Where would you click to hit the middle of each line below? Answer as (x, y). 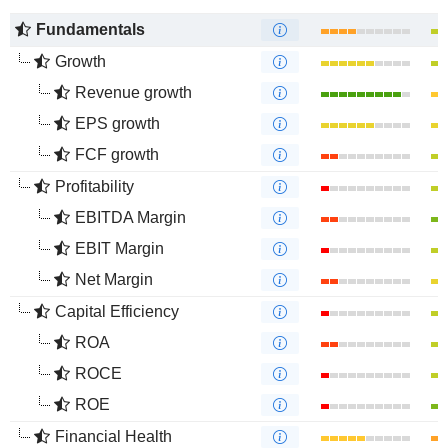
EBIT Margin (119, 248)
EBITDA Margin (130, 217)
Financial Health (113, 436)
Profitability (94, 186)
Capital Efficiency (117, 311)
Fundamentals (90, 29)
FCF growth (117, 154)
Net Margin (114, 279)
